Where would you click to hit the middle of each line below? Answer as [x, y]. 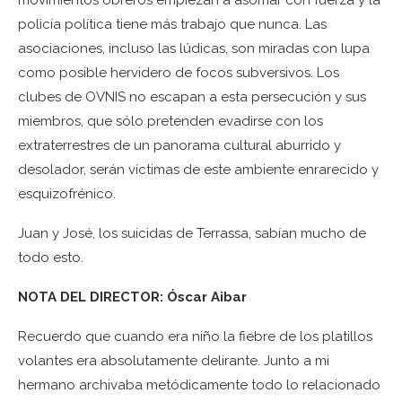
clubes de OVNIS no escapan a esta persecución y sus [192, 97]
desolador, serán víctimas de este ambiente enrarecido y [198, 170]
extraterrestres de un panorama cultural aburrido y [179, 145]
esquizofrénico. [67, 194]
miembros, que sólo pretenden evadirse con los [170, 121]
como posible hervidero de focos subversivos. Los [179, 73]
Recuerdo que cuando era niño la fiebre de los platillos [195, 336]
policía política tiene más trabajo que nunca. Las [172, 24]
